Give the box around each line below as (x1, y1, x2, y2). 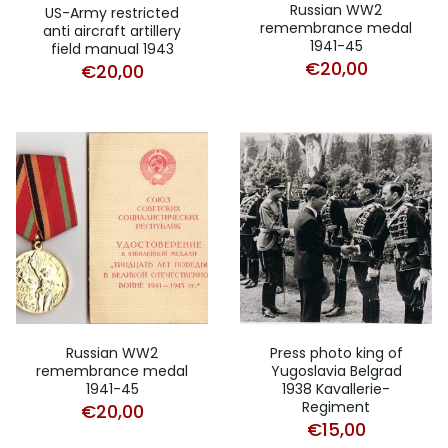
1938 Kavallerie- (282, 378, 390, 399)
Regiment (302, 396, 370, 417)
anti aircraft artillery (43, 20, 181, 41)
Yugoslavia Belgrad (270, 360, 402, 381)
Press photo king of (269, 342, 403, 363)
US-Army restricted (45, 2, 179, 23)
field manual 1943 (50, 38, 174, 59)
